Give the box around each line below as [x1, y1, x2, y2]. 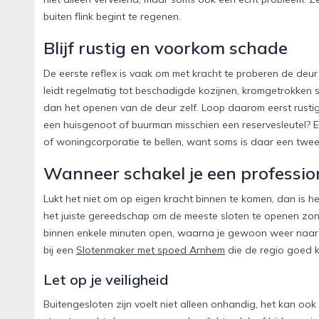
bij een [43, 244, 76, 257]
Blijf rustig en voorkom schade [43, 37, 288, 59]
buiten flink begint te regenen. [43, 10, 181, 23]
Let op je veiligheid [43, 271, 168, 289]
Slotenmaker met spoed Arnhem [76, 244, 225, 257]
